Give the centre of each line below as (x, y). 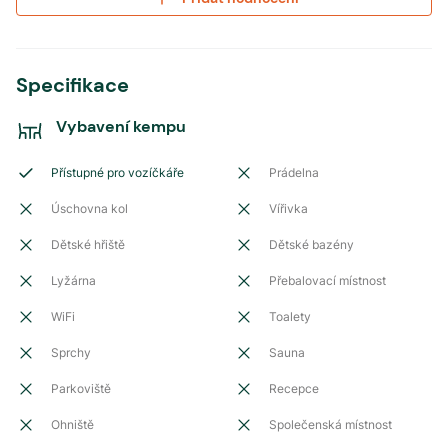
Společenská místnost (330, 424)
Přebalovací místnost (327, 280)
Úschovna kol (89, 208)
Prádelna (294, 172)
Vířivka (288, 208)
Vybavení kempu (121, 126)
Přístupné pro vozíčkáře (117, 172)
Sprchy (71, 352)
